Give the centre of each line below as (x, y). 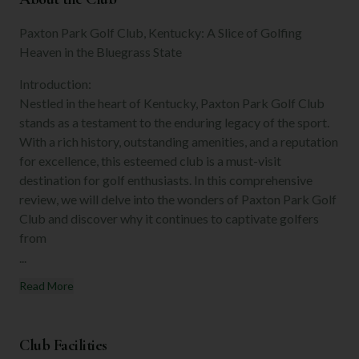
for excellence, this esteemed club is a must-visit (150, 160)
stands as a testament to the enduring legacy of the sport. (174, 122)
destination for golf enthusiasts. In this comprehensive (166, 179)
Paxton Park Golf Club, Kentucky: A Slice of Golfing (161, 32)
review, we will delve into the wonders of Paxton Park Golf (178, 199)
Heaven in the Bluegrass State (101, 51)
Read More (46, 285)
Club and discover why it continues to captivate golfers (169, 218)
